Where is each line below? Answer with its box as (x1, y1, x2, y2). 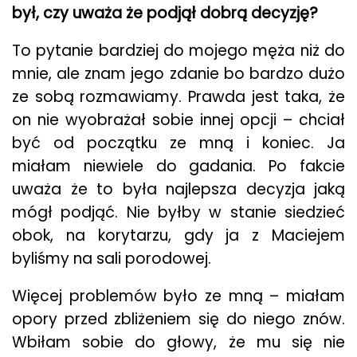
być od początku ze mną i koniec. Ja (12, 132, 345, 154)
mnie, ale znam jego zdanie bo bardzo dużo (12, 63, 345, 84)
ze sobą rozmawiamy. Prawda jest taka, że (12, 86, 345, 108)
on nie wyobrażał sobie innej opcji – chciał (12, 109, 345, 131)
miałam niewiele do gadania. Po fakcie (12, 155, 345, 177)
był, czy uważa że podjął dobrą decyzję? (12, 2, 318, 24)
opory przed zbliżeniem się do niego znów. (12, 308, 345, 330)
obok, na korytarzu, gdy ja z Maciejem (12, 225, 345, 246)
